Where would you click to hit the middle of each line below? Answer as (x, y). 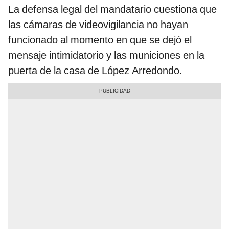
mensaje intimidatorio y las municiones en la (106, 55)
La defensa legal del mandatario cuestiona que (112, 9)
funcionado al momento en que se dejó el (100, 40)
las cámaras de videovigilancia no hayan (98, 25)
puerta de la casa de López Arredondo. (95, 71)
